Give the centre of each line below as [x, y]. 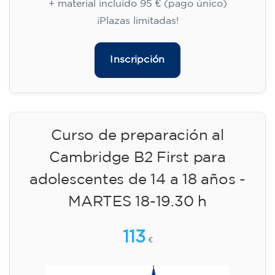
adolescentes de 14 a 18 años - [137, 180]
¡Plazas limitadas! [137, 21]
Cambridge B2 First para [137, 157]
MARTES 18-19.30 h [137, 202]
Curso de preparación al [137, 135]
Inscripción [137, 60]
